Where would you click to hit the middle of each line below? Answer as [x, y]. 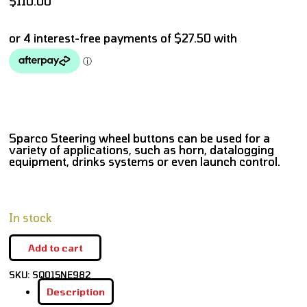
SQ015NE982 [62, 275]
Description [76, 292]
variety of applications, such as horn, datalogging [142, 150]
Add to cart [55, 248]
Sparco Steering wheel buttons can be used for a [139, 138]
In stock [30, 218]
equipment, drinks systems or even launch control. [145, 162]
